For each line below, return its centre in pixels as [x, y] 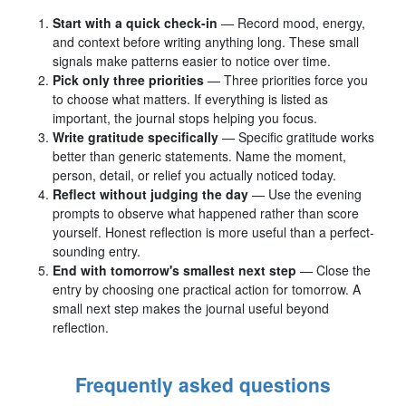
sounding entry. [97, 251]
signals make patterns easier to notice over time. [192, 60]
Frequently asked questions [203, 384]
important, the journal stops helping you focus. [185, 117]
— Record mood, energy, [293, 22]
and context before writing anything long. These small [206, 41]
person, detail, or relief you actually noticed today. [194, 174]
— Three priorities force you [288, 79]
